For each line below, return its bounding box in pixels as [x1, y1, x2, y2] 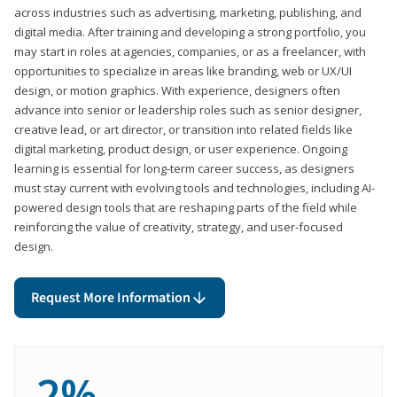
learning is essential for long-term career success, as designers [14, 160, 354, 176]
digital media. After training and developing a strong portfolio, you [14, 23, 366, 40]
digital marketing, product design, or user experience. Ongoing [14, 140, 347, 157]
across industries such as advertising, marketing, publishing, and [14, 4, 362, 20]
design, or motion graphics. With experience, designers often [14, 82, 340, 98]
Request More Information [31, 287, 191, 307]
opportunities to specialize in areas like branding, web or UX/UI [14, 62, 352, 79]
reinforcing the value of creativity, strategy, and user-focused [14, 218, 343, 235]
